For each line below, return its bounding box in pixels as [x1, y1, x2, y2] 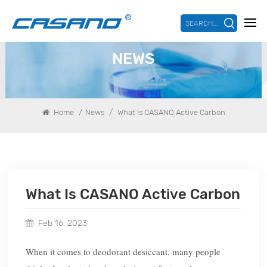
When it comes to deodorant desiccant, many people [26, 246, 221, 258]
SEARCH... [185, 18, 218, 27]
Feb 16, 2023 [38, 218, 88, 229]
